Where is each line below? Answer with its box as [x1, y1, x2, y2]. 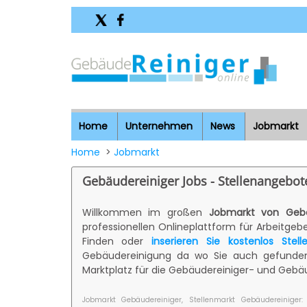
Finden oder [82, 234, 152, 248]
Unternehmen [125, 119, 193, 133]
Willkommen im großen [82, 205, 209, 219]
